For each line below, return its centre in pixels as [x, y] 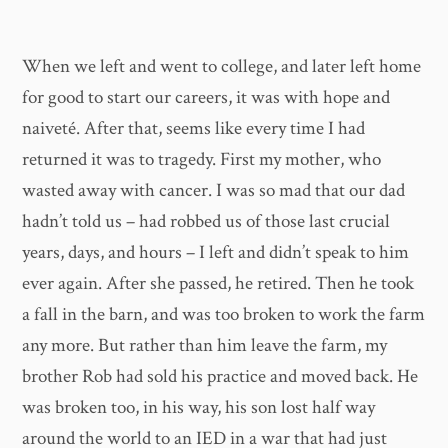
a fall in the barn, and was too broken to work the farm [224, 314]
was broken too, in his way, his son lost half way [199, 407]
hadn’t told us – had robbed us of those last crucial [206, 221]
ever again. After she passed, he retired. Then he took [218, 283]
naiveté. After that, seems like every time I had [194, 128]
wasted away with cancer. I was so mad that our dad [214, 190]
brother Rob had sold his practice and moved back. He [220, 376]
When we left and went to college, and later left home [222, 66]
